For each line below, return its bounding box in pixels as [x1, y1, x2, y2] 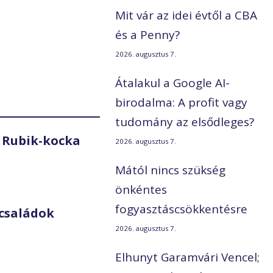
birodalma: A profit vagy [115, 94, 248, 111]
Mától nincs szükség [115, 162, 226, 179]
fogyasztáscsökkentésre [115, 201, 248, 218]
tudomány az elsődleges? [115, 114, 255, 130]
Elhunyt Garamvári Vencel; [115, 249, 260, 266]
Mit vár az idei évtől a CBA [115, 7, 258, 24]
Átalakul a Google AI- [115, 75, 230, 91]
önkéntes [115, 182, 168, 198]
